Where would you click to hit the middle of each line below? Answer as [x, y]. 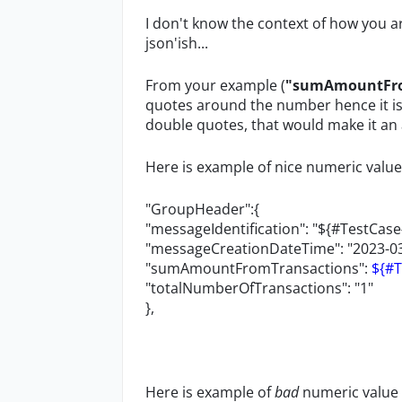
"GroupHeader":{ [202, 209]
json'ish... [177, 43]
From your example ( [215, 85]
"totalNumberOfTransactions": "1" [259, 288]
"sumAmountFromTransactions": [258, 268]
